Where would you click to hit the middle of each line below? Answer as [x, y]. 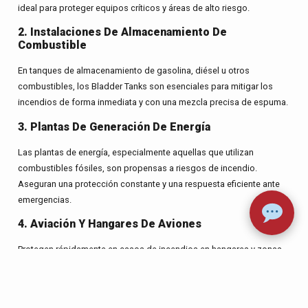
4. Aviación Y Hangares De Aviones [109, 224]
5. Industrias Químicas [76, 289]
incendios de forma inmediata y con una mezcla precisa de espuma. [153, 102]
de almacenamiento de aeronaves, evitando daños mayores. [137, 265]
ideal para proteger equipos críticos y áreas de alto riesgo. [133, 8]
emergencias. [44, 199]
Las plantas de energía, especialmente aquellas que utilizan [135, 152]
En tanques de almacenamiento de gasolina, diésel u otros [133, 71]
